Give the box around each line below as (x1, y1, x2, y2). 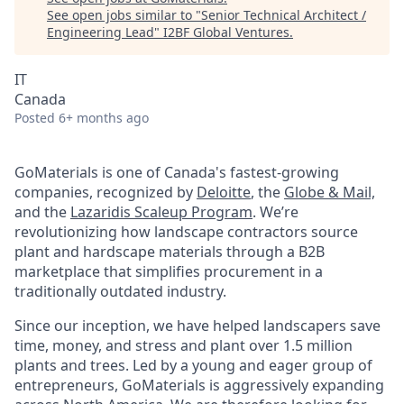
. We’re (252, 202, 298, 222)
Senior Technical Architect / (201, 6, 366, 23)
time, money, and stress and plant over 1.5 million (14, 335, 353, 355)
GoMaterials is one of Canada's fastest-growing (14, 162, 339, 182)
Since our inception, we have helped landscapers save (14, 316, 381, 335)
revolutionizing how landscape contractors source (14, 222, 358, 242)
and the (14, 202, 70, 222)
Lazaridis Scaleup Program (70, 202, 252, 222)
